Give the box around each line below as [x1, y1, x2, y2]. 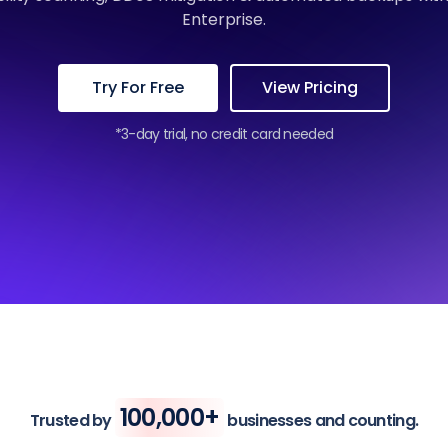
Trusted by [29, 409, 115, 432]
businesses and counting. [224, 409, 419, 432]
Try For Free [92, 76, 184, 99]
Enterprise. [182, 8, 266, 31]
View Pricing [262, 76, 358, 99]
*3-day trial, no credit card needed [114, 124, 334, 144]
